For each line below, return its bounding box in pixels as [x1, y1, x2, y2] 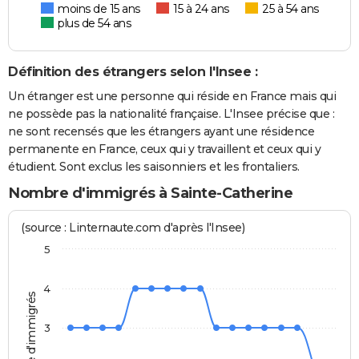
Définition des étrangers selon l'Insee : [8, 64, 257, 80]
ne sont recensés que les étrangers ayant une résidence [8, 123, 314, 139]
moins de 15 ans [58, 2, 140, 17]
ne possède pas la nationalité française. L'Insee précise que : [8, 106, 334, 121]
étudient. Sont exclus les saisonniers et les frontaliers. [8, 159, 300, 174]
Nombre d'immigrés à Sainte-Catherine [8, 184, 292, 202]
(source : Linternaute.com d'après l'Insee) [21, 220, 245, 236]
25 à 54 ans [262, 2, 319, 17]
